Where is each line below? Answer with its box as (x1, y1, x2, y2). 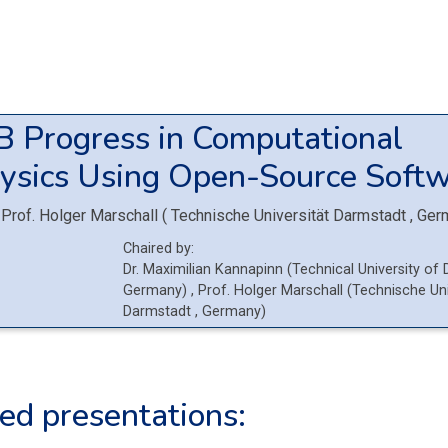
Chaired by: (123, 240, 195, 257)
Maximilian (143, 261, 212, 278)
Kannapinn (215, 261, 284, 278)
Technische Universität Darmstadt (171, 206, 406, 225)
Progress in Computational (23, 117, 403, 160)
